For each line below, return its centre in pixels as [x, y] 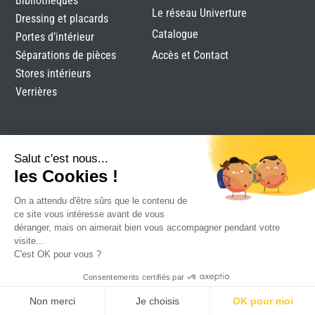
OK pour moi [263, 301]
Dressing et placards [62, 19]
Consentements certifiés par [134, 277]
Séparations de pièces [66, 56]
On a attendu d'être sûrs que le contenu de [101, 200]
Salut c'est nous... [61, 158]
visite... [29, 240]
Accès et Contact [190, 56]
